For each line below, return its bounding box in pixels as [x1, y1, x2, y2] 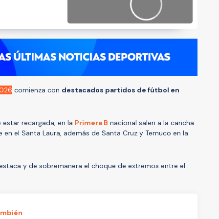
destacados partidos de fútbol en [62, 85, 179, 94]
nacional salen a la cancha [108, 118, 194, 127]
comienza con [12, 85, 62, 94]
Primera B [75, 118, 108, 127]
